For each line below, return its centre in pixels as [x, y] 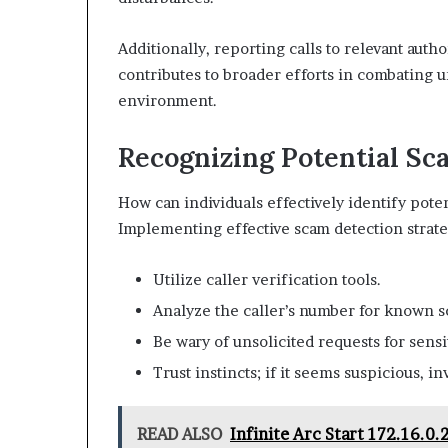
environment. [167, 100]
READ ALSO [179, 433]
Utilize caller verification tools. [267, 279]
